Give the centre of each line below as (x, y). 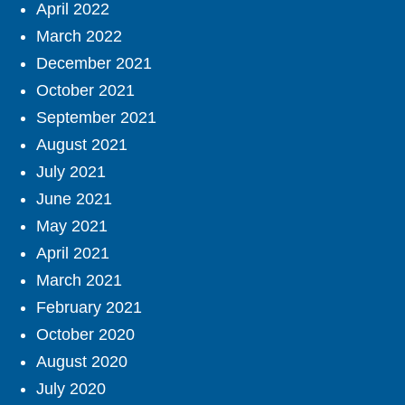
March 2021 (79, 281)
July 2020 (71, 389)
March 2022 (79, 37)
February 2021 (89, 308)
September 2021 (96, 118)
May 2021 (72, 226)
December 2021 (94, 64)
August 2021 (82, 145)
